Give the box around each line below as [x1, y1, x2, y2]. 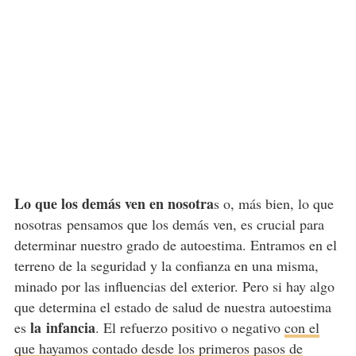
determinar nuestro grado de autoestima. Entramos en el [14, 234, 337, 254]
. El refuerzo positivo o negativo [95, 317, 284, 337]
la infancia [29, 316, 95, 338]
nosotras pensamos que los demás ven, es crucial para [14, 214, 324, 234]
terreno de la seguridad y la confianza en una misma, [14, 255, 319, 275]
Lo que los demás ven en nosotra [14, 192, 214, 214]
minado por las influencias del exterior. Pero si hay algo [14, 276, 335, 296]
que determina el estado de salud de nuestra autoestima [14, 296, 331, 316]
